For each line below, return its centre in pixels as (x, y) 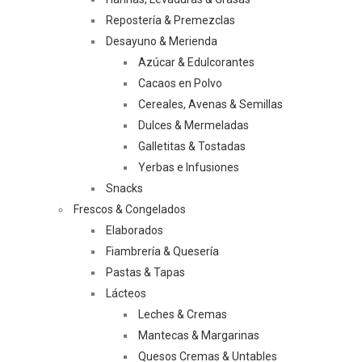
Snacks (124, 188)
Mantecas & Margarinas (199, 335)
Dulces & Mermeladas (194, 125)
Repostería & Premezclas (170, 20)
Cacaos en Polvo (180, 83)
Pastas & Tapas (145, 272)
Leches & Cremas (183, 314)
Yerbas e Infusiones (189, 167)
